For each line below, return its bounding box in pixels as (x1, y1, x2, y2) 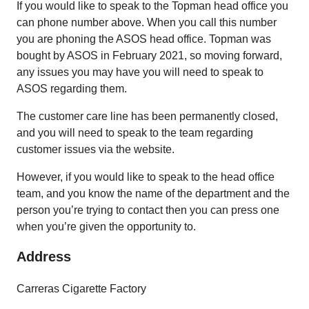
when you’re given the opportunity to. (17, 221, 199, 232)
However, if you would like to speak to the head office (17, 171, 275, 183)
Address (17, 249, 71, 264)
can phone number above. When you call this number (17, 17, 277, 28)
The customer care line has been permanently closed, (17, 110, 278, 122)
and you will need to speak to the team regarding (17, 127, 253, 139)
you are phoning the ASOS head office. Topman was (17, 33, 271, 45)
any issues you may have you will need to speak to (17, 66, 263, 78)
